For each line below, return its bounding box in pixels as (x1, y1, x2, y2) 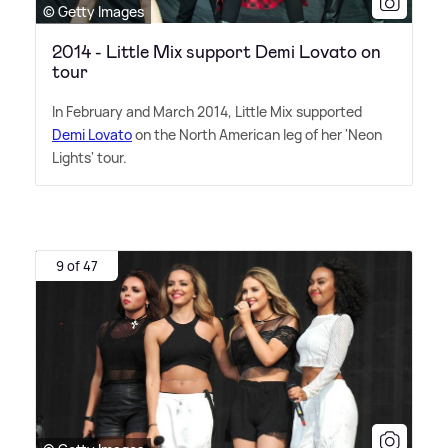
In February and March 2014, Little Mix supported (52, 101, 362, 121)
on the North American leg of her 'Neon (132, 124, 382, 144)
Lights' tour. (52, 147, 127, 167)
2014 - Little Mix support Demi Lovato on (52, 39, 381, 64)
